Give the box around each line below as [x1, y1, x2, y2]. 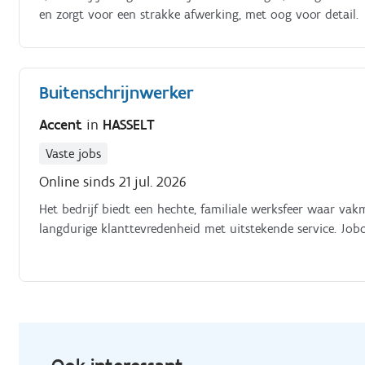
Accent [39, 116, 87, 134]
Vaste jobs [46, 146, 102, 161]
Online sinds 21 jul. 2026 [39, 173, 187, 191]
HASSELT [103, 116, 156, 134]
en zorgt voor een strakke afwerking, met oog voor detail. [39, 6, 359, 22]
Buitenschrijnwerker [39, 81, 195, 103]
